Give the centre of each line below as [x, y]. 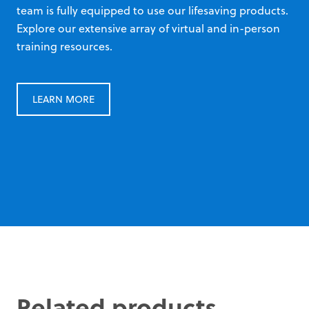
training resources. [64, 46]
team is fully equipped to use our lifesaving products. [152, 10]
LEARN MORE [63, 99]
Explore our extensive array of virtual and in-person [148, 28]
